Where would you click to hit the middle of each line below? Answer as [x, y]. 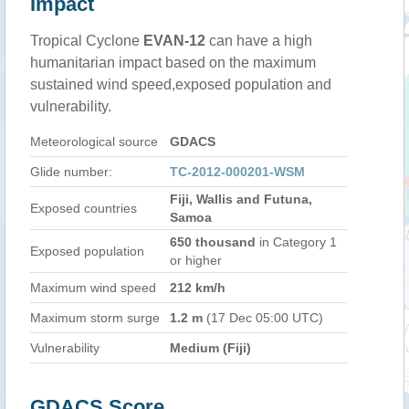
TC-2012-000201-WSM [237, 172]
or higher [196, 260]
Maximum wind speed [93, 288]
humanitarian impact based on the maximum [173, 63]
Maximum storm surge [95, 318]
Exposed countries [84, 208]
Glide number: [71, 172]
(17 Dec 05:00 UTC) [263, 318]
